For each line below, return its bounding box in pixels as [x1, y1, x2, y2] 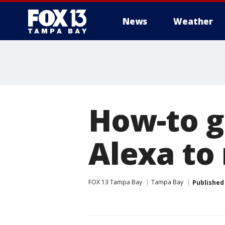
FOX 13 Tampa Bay [88, 178, 142, 186]
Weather [173, 16, 213, 27]
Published [192, 178, 224, 187]
